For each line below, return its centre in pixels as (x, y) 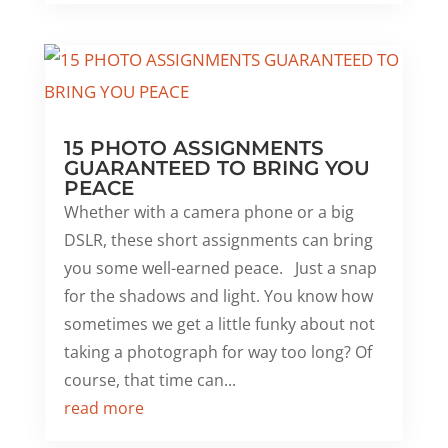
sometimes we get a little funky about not (219, 324)
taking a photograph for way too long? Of (217, 352)
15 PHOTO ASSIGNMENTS (193, 148)
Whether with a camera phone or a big (208, 212)
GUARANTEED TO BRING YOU (216, 168)
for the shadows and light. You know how (218, 296)
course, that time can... (149, 380)
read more (103, 408)
